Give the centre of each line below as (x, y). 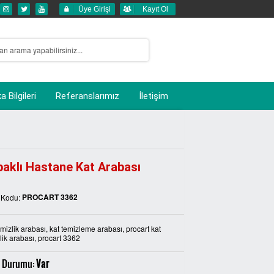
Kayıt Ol (155, 9)
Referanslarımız (87, 96)
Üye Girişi (94, 9)
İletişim (153, 96)
